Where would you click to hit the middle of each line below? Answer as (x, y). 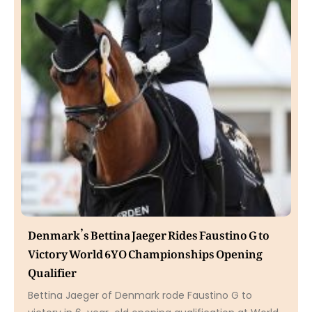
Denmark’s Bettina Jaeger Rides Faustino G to (149, 232)
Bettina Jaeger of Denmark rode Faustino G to (140, 295)
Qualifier (52, 270)
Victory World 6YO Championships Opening (145, 251)
